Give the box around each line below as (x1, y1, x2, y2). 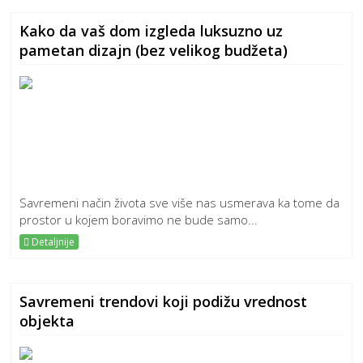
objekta (19, 311, 75, 331)
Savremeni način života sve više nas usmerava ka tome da (19, 194, 340, 211)
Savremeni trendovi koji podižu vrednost (19, 292, 308, 311)
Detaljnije (29, 235, 75, 249)
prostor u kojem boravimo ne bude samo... (19, 211, 258, 228)
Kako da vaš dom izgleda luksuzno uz (19, 21, 284, 41)
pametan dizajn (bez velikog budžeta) (19, 41, 288, 60)
